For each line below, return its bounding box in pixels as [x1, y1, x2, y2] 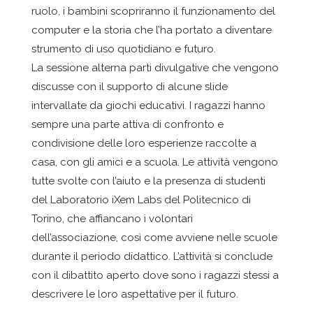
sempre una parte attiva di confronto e [31, 117, 224, 131]
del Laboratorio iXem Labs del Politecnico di [31, 193, 251, 206]
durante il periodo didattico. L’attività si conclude [31, 249, 272, 263]
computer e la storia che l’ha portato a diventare [31, 23, 272, 36]
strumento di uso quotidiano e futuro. [31, 42, 216, 55]
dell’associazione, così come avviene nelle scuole [31, 231, 277, 244]
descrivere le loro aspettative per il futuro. [31, 287, 238, 300]
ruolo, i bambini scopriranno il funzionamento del [31, 4, 275, 17]
